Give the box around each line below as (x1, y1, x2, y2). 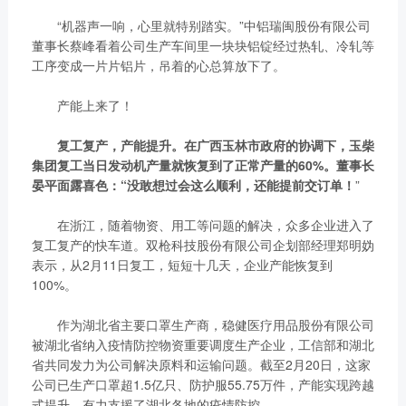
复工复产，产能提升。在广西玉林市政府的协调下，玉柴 (43, 136, 374, 155)
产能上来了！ (31, 96, 133, 115)
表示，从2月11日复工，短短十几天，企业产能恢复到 (31, 256, 333, 275)
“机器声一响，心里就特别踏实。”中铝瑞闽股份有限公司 (31, 16, 371, 35)
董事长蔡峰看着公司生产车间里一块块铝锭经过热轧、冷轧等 (31, 36, 374, 55)
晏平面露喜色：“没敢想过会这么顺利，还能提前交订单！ (31, 176, 355, 195)
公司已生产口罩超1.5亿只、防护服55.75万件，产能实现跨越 (31, 375, 374, 394)
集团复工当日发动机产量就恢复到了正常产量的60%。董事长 (31, 156, 374, 175)
